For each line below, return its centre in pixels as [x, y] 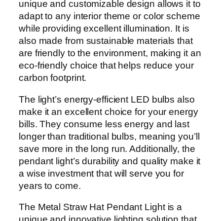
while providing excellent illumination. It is [104, 29]
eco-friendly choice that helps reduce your [106, 66]
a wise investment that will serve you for [101, 173]
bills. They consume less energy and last [104, 124]
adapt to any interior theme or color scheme [110, 16]
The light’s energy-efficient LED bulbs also [107, 99]
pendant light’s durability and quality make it [110, 161]
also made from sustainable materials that [106, 41]
